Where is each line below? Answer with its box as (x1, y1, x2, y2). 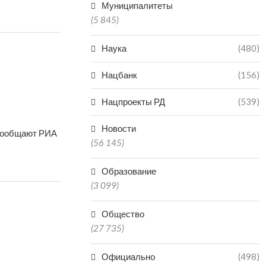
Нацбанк (102, 69, 138, 80)
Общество (102, 208, 145, 219)
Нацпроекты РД (102, 96, 166, 107)
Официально (102, 251, 156, 262)
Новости (102, 123, 137, 134)
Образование (102, 166, 157, 176)
